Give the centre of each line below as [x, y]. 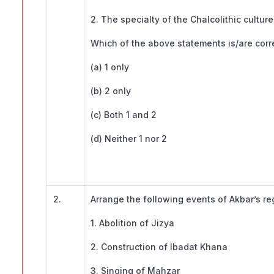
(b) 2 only [111, 91]
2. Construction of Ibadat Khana [160, 247]
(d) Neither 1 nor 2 [129, 139]
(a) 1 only [110, 67]
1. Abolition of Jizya [134, 223]
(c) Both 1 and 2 [124, 115]
